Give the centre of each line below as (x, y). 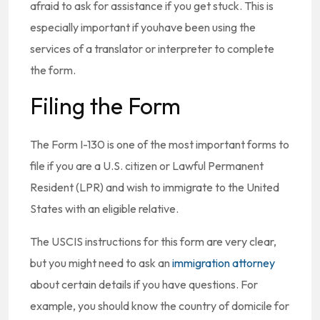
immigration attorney (224, 263)
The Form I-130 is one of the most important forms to (160, 144)
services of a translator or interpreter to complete (152, 49)
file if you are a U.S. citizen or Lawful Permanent (147, 166)
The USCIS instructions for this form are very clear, (153, 241)
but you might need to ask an (101, 263)
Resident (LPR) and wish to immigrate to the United (155, 187)
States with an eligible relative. (104, 209)
